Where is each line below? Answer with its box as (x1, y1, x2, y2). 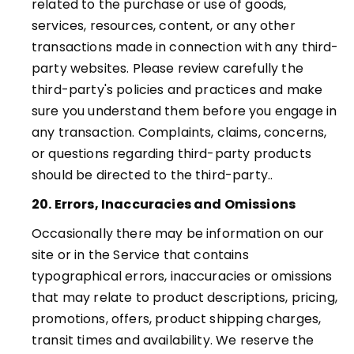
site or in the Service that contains (32, 246, 249, 264)
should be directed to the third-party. (32, 166, 271, 184)
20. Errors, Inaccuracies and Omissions (32, 195, 296, 213)
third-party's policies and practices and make (32, 81, 323, 99)
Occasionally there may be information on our (32, 224, 325, 243)
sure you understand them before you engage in (32, 102, 337, 120)
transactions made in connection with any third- (32, 38, 339, 56)
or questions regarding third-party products (32, 145, 311, 163)
